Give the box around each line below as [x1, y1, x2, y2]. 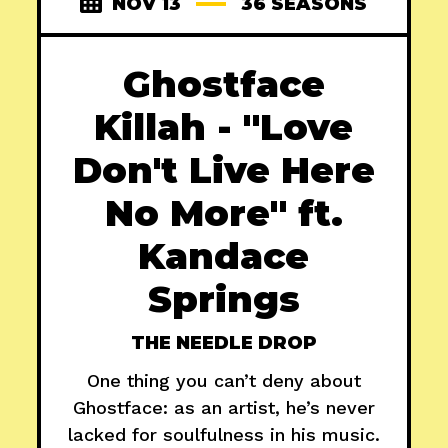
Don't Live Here [72, 148, 375, 193]
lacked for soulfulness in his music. [67, 424, 380, 446]
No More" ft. [104, 191, 343, 236]
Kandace [138, 234, 310, 279]
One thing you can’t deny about [86, 370, 361, 392]
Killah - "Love [94, 105, 354, 150]
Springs [147, 277, 300, 322]
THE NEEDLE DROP [130, 332, 317, 355]
